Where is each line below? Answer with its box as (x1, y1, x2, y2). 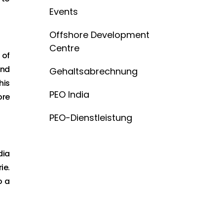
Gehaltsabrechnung (49, 65, 138, 77)
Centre (49, 42, 79, 54)
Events (49, 5, 78, 18)
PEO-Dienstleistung (49, 111, 132, 124)
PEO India (49, 88, 89, 101)
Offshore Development (49, 29, 149, 41)
